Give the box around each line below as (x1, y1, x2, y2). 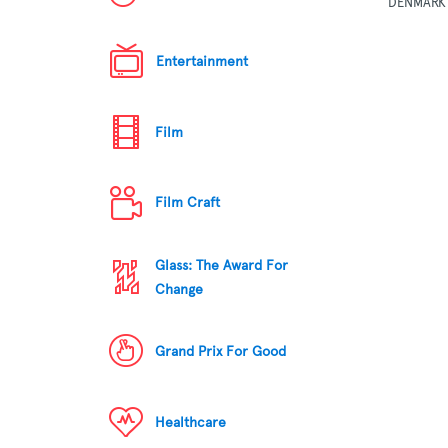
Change (155, 280, 204, 298)
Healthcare (155, 413, 227, 431)
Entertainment (156, 52, 249, 70)
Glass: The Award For (155, 256, 289, 274)
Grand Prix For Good (155, 342, 287, 360)
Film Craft (155, 194, 221, 212)
